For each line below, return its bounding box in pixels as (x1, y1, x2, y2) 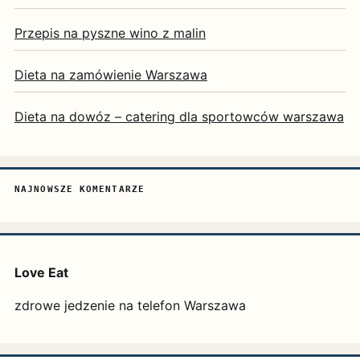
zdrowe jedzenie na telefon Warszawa (14, 297, 246, 314)
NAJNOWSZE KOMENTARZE (14, 184, 145, 195)
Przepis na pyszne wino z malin (14, 25, 206, 42)
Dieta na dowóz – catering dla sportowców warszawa (14, 108, 344, 125)
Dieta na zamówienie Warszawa (14, 67, 207, 84)
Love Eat (14, 264, 68, 281)
